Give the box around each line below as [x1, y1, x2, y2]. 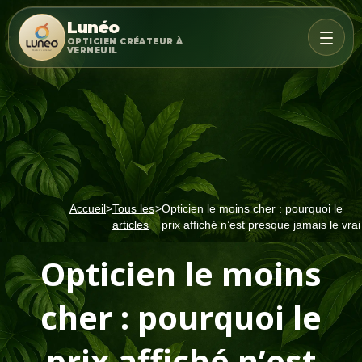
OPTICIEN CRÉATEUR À [67, 36, 183, 47]
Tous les [112, 202, 154, 215]
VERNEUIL [67, 45, 118, 56]
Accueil [69, 202, 106, 215]
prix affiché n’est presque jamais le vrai [161, 218, 360, 231]
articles [112, 218, 149, 231]
